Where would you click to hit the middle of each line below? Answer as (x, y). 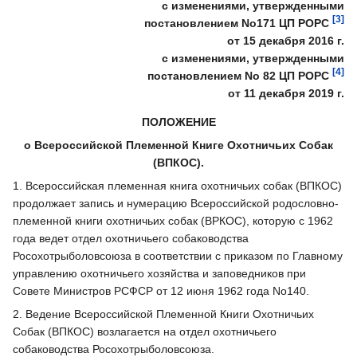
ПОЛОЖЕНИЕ (178, 122)
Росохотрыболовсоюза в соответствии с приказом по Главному (178, 256)
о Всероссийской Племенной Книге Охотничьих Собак (178, 145)
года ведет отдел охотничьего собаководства (131, 239)
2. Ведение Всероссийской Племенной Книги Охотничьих (163, 314)
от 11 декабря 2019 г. (286, 94)
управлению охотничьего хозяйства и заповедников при (159, 274)
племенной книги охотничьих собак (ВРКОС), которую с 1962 (173, 221)
